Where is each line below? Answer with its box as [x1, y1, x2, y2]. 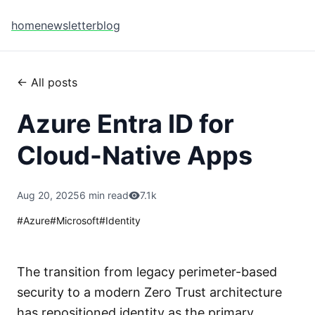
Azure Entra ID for [17, 108, 234, 139]
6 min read [79, 189, 129, 201]
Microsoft [56, 214, 99, 226]
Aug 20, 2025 [17, 189, 79, 201]
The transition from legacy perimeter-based [17, 264, 277, 279]
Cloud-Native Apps [17, 140, 252, 171]
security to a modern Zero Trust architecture [17, 285, 282, 300]
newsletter [41, 18, 96, 32]
